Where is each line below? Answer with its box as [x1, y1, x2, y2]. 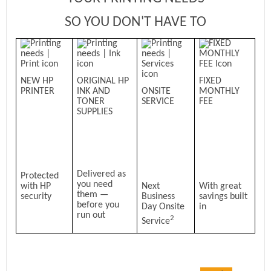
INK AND [77, 86, 111, 96]
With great [199, 181, 242, 192]
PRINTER [21, 86, 55, 96]
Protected [21, 171, 59, 181]
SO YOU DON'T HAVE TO [65, 15, 206, 30]
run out [77, 210, 106, 220]
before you [77, 200, 120, 210]
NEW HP [21, 76, 54, 86]
